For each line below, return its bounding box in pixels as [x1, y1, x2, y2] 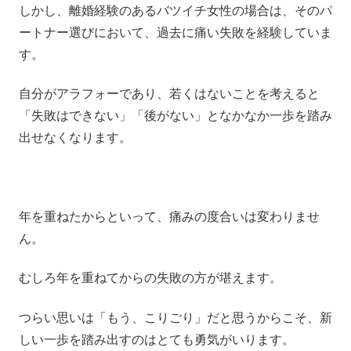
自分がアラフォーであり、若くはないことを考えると [19, 84, 320, 103]
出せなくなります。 [19, 128, 132, 147]
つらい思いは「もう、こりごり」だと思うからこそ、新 [19, 307, 332, 326]
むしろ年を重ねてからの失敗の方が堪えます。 [19, 268, 282, 287]
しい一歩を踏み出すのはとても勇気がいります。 [19, 329, 295, 348]
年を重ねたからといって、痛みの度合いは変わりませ [19, 207, 320, 226]
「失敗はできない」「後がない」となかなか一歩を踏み [19, 106, 332, 125]
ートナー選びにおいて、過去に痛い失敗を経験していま [19, 22, 332, 41]
